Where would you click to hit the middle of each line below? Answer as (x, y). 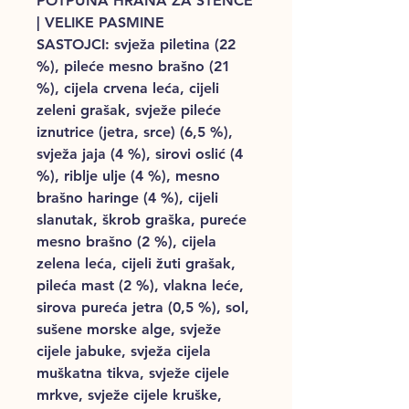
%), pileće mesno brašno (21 (133, 66)
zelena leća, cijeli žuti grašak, (136, 263)
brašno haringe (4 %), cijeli (127, 197)
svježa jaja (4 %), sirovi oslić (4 (140, 153)
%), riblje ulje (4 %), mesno (128, 175)
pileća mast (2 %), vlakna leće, (140, 285)
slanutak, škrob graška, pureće (142, 219)
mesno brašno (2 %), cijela (126, 241)
